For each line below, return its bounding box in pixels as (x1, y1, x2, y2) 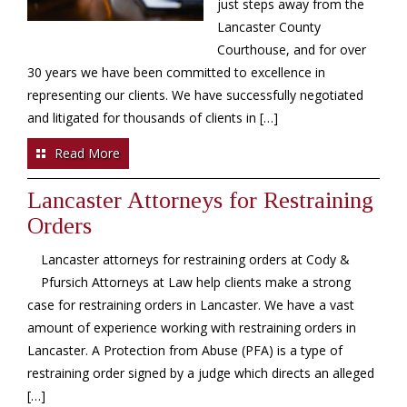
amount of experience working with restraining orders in (27, 319, 356, 336)
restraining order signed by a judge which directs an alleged (27, 364, 374, 382)
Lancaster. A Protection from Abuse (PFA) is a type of (27, 342, 342, 359)
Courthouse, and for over (217, 41, 366, 58)
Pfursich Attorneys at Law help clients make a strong (41, 273, 351, 291)
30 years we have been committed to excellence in (27, 64, 325, 81)
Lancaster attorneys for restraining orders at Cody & (41, 251, 350, 268)
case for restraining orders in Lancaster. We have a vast (27, 296, 354, 313)
